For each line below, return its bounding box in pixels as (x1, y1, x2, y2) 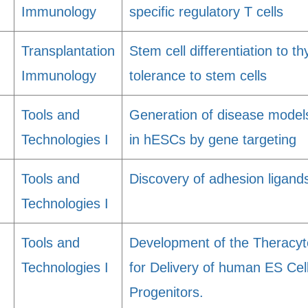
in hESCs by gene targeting (129, 132, 296, 147)
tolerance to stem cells (129, 68, 267, 83)
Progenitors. (129, 285, 203, 300)
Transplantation (21, 43, 115, 58)
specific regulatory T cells (129, 4, 283, 19)
